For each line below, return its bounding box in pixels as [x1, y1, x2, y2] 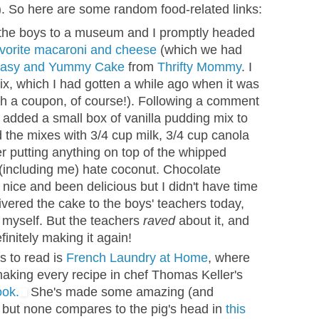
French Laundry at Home [66, 251, 208, 266]
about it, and [175, 213, 249, 228]
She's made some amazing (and [27, 285, 214, 300]
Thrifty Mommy [157, 59, 241, 74]
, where [208, 251, 250, 266]
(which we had [157, 42, 242, 57]
